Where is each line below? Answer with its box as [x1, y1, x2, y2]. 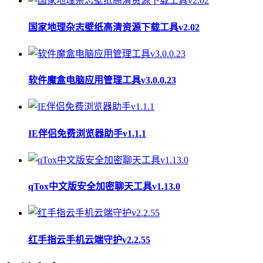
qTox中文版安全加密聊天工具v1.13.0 [28, 181, 180, 192]
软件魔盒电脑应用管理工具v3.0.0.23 [28, 75, 176, 86]
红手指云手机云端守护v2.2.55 [28, 234, 150, 245]
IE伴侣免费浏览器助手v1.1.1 [28, 128, 146, 139]
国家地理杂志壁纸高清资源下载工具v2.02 [28, 22, 200, 32]
